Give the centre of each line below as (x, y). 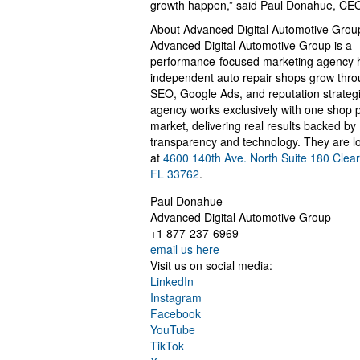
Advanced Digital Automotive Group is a (251, 45)
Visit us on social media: (211, 266)
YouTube (173, 330)
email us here (185, 250)
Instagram (176, 298)
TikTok (167, 346)
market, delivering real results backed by (253, 126)
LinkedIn (172, 282)
